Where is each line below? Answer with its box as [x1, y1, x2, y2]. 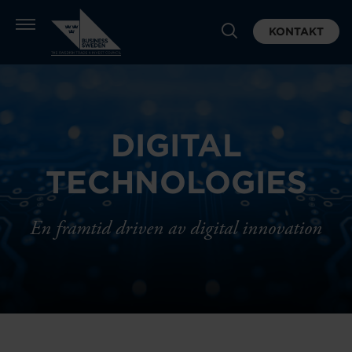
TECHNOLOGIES [45, 163, 307, 201]
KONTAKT [269, 24, 324, 38]
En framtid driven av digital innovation [30, 216, 322, 241]
